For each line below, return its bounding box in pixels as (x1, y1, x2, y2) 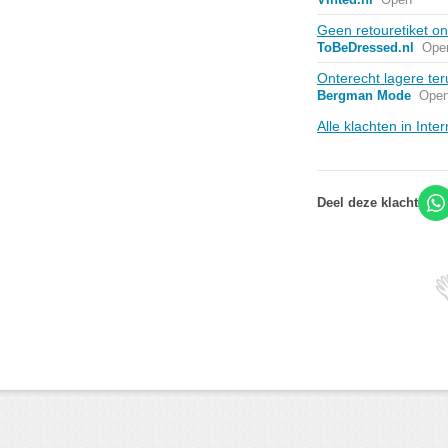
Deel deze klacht (317, 195, 418, 210)
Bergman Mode (317, 88, 411, 103)
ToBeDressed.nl (317, 40, 414, 55)
